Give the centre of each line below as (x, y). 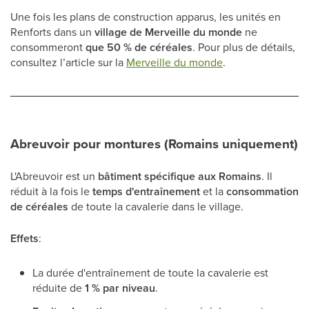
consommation (262, 191)
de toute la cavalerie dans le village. (156, 206)
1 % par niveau (120, 288)
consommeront (48, 47)
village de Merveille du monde (168, 32)
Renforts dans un (52, 32)
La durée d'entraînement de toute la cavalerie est (150, 272)
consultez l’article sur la (68, 62)
